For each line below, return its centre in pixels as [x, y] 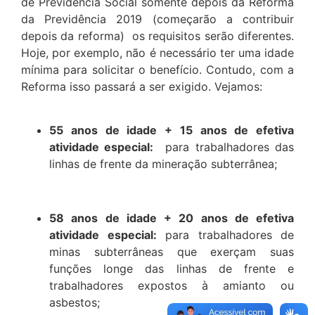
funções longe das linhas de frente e [172, 268]
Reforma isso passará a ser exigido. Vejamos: [142, 86]
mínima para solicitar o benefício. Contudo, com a [157, 69]
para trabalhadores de [225, 234]
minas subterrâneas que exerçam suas [172, 251]
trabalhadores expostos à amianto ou [172, 285]
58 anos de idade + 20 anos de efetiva [172, 218]
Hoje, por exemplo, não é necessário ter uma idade [157, 52]
